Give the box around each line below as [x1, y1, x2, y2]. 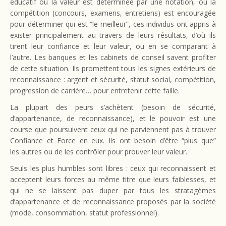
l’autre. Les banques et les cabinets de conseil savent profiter [10, 52, 216, 62]
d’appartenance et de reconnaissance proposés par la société [10, 197, 216, 206]
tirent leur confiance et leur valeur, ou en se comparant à [10, 41, 216, 51]
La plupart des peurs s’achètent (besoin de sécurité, [10, 102, 216, 112]
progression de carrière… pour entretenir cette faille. [10, 86, 180, 95]
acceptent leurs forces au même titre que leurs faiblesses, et [10, 175, 216, 184]
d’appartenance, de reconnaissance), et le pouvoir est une [10, 114, 216, 123]
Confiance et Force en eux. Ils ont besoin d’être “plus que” [10, 136, 216, 145]
